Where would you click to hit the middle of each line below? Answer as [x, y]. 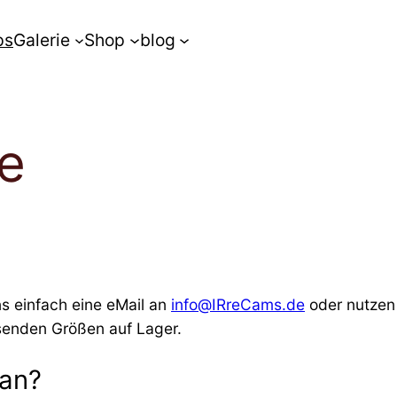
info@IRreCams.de [238, 304]
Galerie [42, 40]
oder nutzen [350, 304]
